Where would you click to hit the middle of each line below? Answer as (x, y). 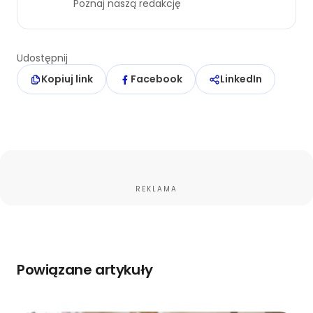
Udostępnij (42, 58)
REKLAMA (156, 189)
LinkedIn (241, 79)
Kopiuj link (67, 79)
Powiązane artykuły (85, 270)
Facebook (156, 79)
